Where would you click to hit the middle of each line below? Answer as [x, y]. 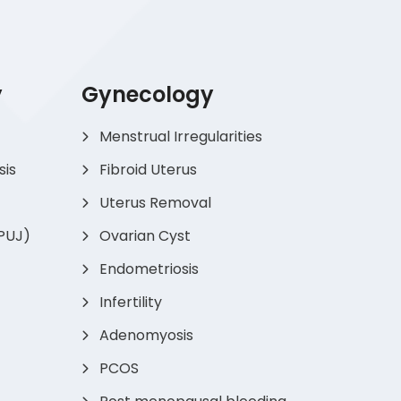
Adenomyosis [146, 335]
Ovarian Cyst [145, 235]
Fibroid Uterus [148, 169]
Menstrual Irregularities [181, 136]
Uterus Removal [155, 202]
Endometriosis [149, 269]
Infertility [131, 302]
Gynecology [148, 94]
